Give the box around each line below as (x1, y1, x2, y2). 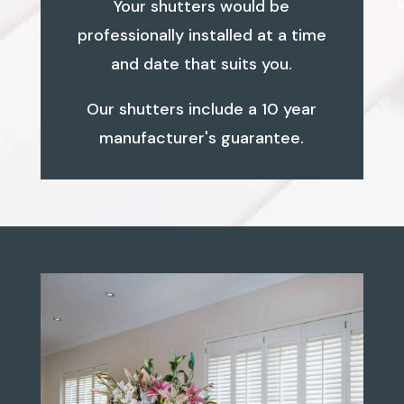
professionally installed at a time (77, 23, 326, 46)
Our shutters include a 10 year (87, 97, 317, 120)
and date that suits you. (111, 52, 293, 75)
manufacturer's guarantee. (99, 126, 305, 149)
